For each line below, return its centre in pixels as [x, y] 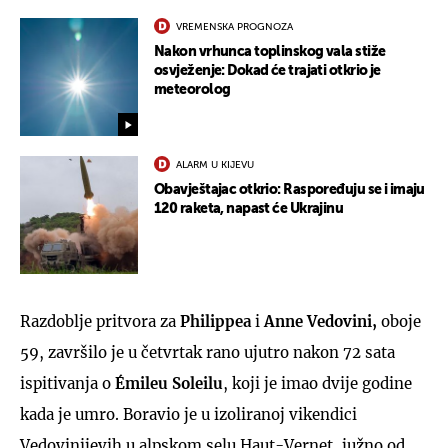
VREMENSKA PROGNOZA [234, 26]
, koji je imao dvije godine [317, 383]
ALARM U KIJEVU [215, 164]
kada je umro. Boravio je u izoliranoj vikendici [188, 414]
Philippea [217, 321]
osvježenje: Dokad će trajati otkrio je [267, 70]
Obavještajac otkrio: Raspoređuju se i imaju [289, 189]
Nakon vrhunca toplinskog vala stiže [270, 51]
